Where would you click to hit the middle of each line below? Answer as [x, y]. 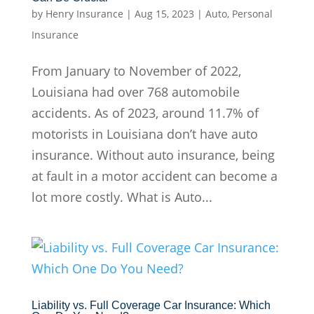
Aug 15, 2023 [164, 13]
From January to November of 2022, [136, 70]
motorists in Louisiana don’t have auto [144, 134]
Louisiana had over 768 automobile [135, 91]
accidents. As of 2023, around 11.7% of [145, 112]
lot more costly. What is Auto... [122, 197]
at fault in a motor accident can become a [154, 176]
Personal [252, 13]
